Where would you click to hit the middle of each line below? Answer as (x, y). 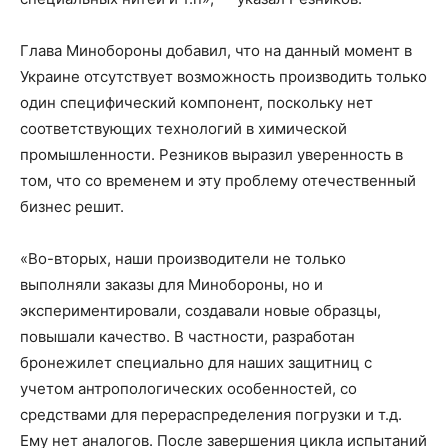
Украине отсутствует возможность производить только (223, 77)
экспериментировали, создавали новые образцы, (200, 311)
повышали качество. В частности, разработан (187, 337)
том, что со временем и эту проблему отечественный (218, 181)
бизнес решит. (72, 207)
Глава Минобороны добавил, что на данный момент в (216, 51)
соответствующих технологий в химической (183, 129)
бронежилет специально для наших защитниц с (196, 363)
